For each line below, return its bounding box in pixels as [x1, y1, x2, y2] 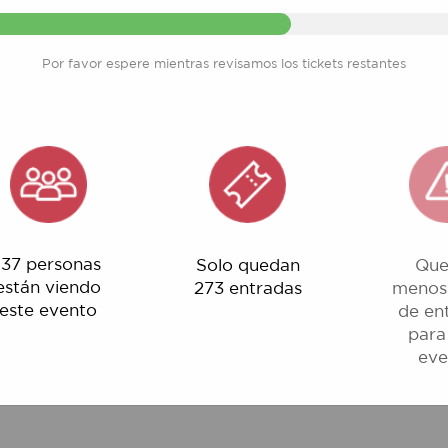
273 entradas [134, 210, 232, 228]
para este [328, 251, 400, 270]
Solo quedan [135, 189, 231, 207]
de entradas [319, 231, 409, 249]
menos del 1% [314, 210, 414, 228]
